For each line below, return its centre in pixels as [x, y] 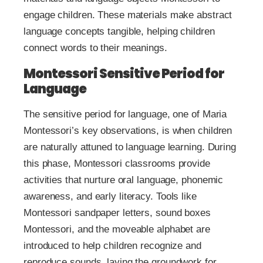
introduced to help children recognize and [112, 245]
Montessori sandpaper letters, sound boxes [117, 213]
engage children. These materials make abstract [128, 15]
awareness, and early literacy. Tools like [110, 196]
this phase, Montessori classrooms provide [117, 163]
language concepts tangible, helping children [119, 31]
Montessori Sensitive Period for [124, 73]
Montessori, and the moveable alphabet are [117, 229]
